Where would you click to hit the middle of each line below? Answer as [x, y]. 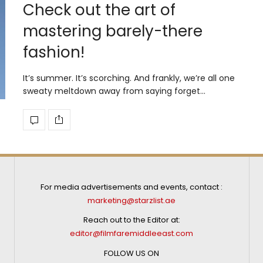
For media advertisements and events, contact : [132, 187]
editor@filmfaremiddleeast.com [132, 234]
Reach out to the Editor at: [131, 220]
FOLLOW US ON [132, 253]
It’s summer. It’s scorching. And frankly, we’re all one [129, 78]
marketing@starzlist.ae [132, 200]
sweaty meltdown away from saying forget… [114, 91]
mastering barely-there [113, 31]
